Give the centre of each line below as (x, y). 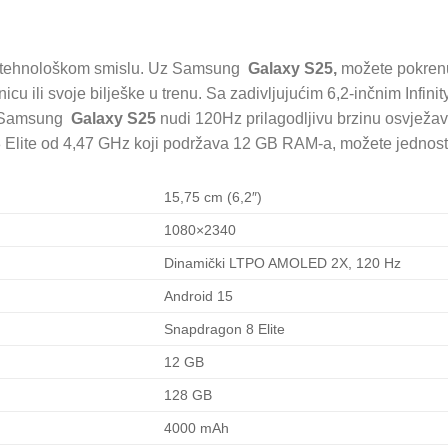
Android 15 (199, 296)
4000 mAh (197, 428)
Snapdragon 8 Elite (225, 329)
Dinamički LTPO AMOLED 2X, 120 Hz (283, 263)
